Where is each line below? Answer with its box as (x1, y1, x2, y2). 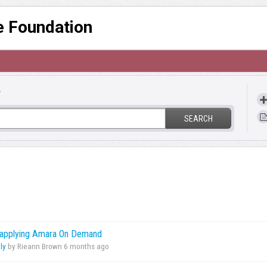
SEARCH (184, 113, 213, 123)
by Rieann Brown (6, 242, 64, 252)
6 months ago (64, 242, 109, 252)
